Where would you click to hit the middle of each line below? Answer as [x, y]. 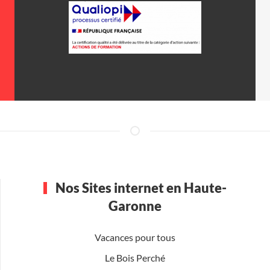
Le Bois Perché [135, 257]
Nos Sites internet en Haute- [140, 187]
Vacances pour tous [135, 237]
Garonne [135, 206]
